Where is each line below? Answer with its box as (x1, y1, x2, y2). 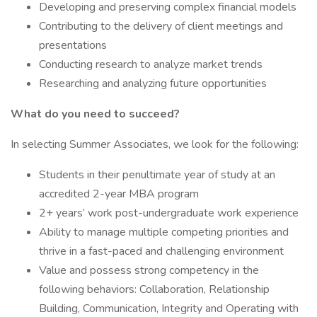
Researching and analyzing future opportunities (39, 76, 267, 91)
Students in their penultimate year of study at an (39, 167, 275, 183)
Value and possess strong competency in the (39, 263, 259, 278)
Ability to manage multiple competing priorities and (39, 224, 289, 240)
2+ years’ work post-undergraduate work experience (39, 205, 299, 221)
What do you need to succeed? (11, 106, 180, 122)
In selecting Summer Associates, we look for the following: (11, 137, 299, 152)
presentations (39, 38, 107, 53)
